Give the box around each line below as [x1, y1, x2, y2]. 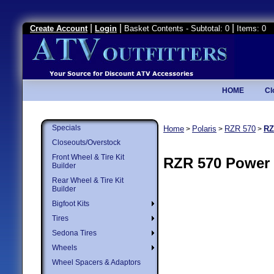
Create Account [30, 24, 87, 33]
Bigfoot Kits [52, 199, 89, 208]
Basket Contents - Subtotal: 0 [124, 24, 229, 33]
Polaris [192, 124, 217, 133]
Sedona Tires [52, 229, 97, 237]
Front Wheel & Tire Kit [52, 153, 124, 161]
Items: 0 [237, 24, 266, 33]
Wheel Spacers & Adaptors [52, 258, 141, 267]
